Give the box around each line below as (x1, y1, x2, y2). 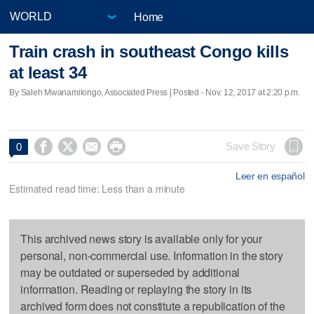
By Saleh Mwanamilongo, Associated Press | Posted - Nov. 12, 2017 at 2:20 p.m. (9, 87, 301, 97)
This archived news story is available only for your (20, 230, 263, 247)
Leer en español (235, 170, 305, 182)
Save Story (226, 140, 275, 152)
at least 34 (9, 63, 87, 83)
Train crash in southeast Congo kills (9, 42, 289, 62)
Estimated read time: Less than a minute (9, 181, 185, 196)
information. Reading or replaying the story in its (20, 280, 252, 297)
